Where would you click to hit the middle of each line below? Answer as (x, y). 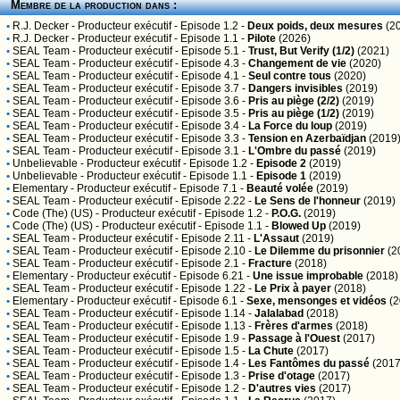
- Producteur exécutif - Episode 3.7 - (159, 88)
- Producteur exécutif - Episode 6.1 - (157, 301)
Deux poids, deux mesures (315, 26)
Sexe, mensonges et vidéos (317, 301)
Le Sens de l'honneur (308, 201)
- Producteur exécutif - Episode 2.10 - (162, 251)
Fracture (270, 263)
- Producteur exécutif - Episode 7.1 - (157, 188)
